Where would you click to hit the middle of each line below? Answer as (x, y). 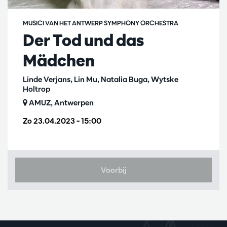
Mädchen (59, 60)
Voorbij (113, 170)
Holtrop (36, 89)
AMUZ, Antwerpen (61, 102)
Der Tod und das (83, 40)
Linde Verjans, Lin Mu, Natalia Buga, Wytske (101, 79)
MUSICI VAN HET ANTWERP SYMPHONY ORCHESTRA (101, 23)
